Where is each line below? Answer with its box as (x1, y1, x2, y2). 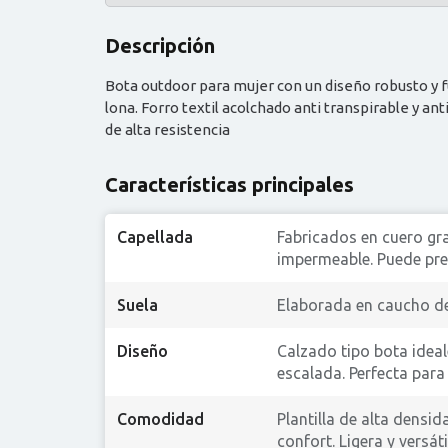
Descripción (105, 33, 215, 57)
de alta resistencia (105, 120, 230, 138)
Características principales (105, 172, 354, 196)
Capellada (117, 227, 193, 246)
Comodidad (117, 409, 204, 428)
